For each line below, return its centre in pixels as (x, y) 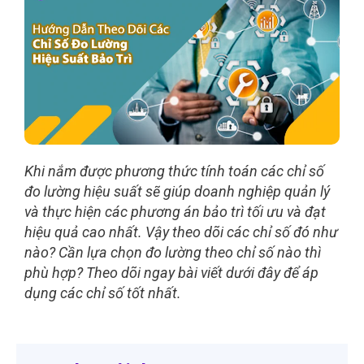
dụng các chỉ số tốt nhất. (103, 292)
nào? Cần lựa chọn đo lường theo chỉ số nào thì (173, 252)
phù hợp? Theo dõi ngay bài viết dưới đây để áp (171, 272)
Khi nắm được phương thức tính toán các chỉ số (174, 171)
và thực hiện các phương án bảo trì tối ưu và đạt (175, 211)
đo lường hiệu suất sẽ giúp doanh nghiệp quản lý (177, 191)
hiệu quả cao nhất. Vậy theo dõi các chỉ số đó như (181, 232)
